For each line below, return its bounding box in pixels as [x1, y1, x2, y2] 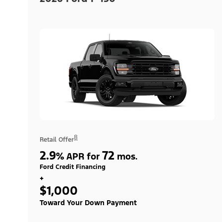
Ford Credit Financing [40, 163, 106, 171]
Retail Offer [40, 135, 74, 144]
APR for [64, 150, 102, 162]
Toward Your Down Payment [40, 198, 137, 207]
